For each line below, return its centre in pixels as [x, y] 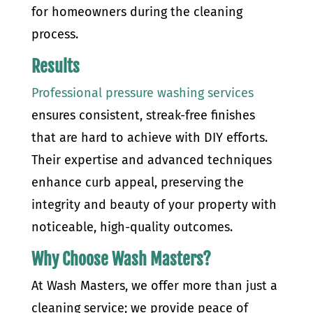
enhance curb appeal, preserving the [137, 182]
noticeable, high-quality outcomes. [132, 227]
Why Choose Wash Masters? [121, 259]
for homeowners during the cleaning [137, 12]
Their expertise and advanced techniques [151, 160]
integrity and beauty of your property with [154, 205]
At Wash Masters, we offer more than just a [154, 286]
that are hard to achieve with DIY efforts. [149, 138]
